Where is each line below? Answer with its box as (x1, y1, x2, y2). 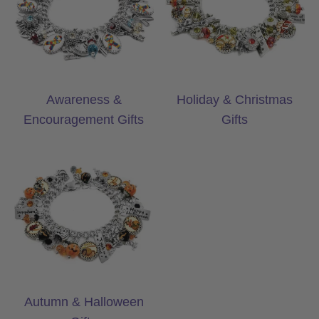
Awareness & (46, 93, 122, 108)
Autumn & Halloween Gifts (83, 148, 216, 161)
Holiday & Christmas (177, 93, 293, 108)
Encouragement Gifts (23, 113, 145, 127)
